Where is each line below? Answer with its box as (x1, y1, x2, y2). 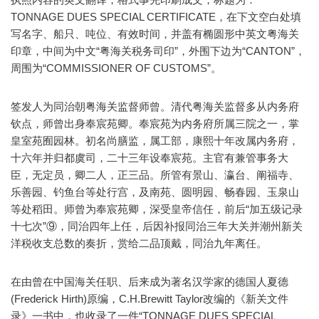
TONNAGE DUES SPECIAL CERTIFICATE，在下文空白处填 (11, 10, 301, 23)
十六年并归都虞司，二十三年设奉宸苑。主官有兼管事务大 (11, 151, 288, 164)
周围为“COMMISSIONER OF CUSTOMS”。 (11, 61, 221, 74)
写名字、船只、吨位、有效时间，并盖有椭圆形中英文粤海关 (11, 27, 299, 40)
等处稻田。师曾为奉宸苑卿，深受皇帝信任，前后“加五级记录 (11, 202, 303, 215)
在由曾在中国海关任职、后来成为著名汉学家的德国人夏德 (11, 275, 288, 288)
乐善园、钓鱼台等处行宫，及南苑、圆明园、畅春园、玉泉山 (11, 185, 299, 198)
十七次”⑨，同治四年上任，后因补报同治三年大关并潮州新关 (11, 219, 303, 232)
